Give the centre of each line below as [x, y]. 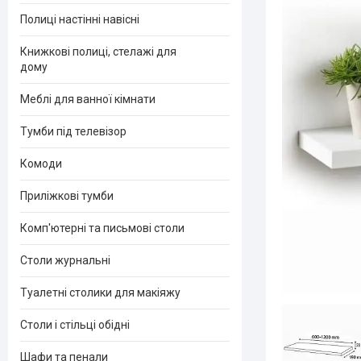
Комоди [41, 164]
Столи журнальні [65, 260]
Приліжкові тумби [67, 196]
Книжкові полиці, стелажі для [98, 52]
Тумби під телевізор [73, 131]
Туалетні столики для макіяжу [100, 293]
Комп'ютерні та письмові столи [102, 228]
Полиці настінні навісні [80, 19]
